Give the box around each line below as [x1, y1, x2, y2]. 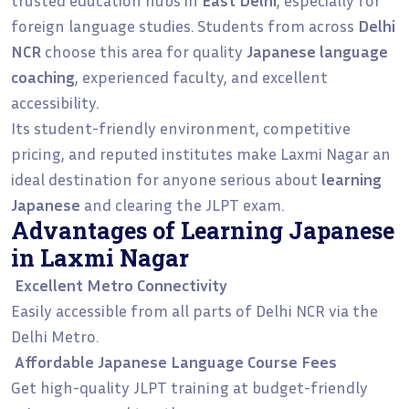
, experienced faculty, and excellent [75, 66, 328, 87]
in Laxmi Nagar [11, 242, 189, 273]
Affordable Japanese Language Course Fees [15, 351, 337, 372]
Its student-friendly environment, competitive [11, 117, 351, 138]
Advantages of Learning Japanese [11, 215, 394, 246]
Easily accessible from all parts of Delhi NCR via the [11, 299, 378, 320]
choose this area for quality [41, 40, 246, 61]
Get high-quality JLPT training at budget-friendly [11, 376, 368, 397]
